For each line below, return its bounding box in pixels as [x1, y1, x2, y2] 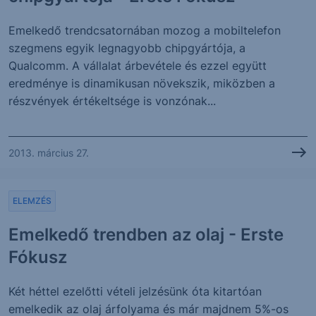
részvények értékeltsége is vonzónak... [8, 94, 216, 108]
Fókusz [8, 247, 67, 267]
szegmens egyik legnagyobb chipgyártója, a [8, 41, 245, 55]
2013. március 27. [8, 146, 89, 159]
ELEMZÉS [13, 195, 51, 206]
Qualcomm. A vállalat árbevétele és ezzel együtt [8, 59, 267, 73]
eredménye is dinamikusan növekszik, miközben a [8, 76, 275, 90]
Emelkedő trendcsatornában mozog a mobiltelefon [8, 23, 281, 37]
